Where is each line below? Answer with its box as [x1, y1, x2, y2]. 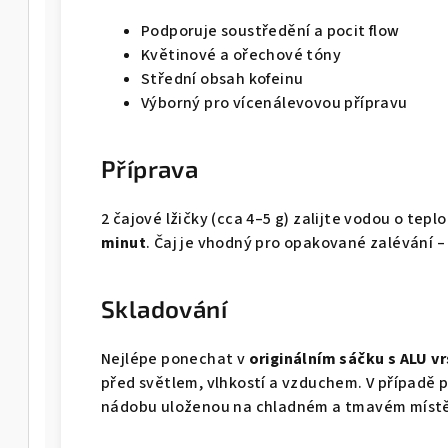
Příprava [101, 154, 199, 183]
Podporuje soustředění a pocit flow [141, 20, 400, 42]
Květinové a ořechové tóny [141, 44, 341, 66]
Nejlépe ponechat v [101, 348, 249, 370]
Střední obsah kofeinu [141, 68, 304, 90]
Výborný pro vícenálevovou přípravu [141, 92, 408, 114]
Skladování [101, 294, 227, 323]
